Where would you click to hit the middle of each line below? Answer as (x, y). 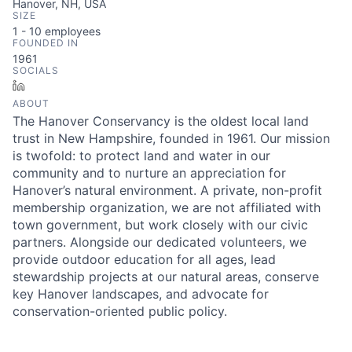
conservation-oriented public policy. (120, 311)
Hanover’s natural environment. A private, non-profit (167, 190)
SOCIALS (36, 70)
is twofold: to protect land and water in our (141, 156)
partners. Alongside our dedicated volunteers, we (159, 242)
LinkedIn (53, 85)
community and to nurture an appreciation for (149, 173)
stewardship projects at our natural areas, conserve (166, 277)
